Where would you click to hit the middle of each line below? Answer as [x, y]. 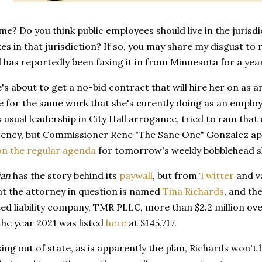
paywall [136, 175]
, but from [176, 175]
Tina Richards [193, 191]
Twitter [217, 175]
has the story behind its [65, 175]
